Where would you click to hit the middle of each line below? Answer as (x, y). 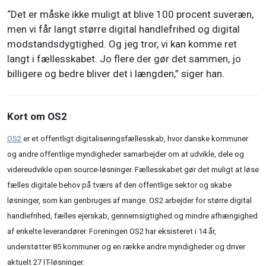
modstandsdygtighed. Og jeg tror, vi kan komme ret (122, 44)
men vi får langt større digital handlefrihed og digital (123, 29)
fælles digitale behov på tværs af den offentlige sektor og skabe (119, 185)
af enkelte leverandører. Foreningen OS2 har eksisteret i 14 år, (112, 232)
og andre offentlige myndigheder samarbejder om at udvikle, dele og (126, 154)
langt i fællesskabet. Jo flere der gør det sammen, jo (124, 59)
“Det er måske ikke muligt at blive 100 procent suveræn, (130, 15)
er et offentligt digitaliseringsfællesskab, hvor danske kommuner (135, 139)
